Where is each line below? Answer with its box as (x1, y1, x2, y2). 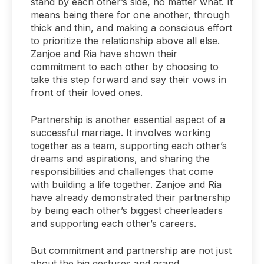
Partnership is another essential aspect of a (31, 113, 225, 126)
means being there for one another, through (31, 8, 230, 21)
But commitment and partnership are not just (31, 244, 232, 256)
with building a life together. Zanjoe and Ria (31, 178, 222, 190)
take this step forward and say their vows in (31, 73, 226, 85)
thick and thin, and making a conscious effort (31, 21, 232, 34)
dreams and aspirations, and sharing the (31, 152, 210, 164)
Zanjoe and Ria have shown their (31, 47, 177, 60)
